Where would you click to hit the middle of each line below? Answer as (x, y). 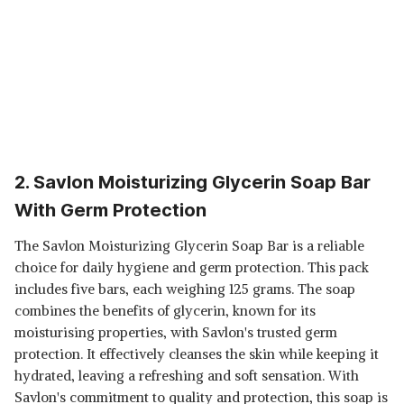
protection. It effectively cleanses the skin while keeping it (197, 354)
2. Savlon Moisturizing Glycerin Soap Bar (193, 182)
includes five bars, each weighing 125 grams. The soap (185, 289)
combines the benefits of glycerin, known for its (165, 311)
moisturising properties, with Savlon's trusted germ (176, 332)
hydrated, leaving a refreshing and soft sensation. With (187, 376)
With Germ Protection (110, 210)
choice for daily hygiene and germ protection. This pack (192, 267)
